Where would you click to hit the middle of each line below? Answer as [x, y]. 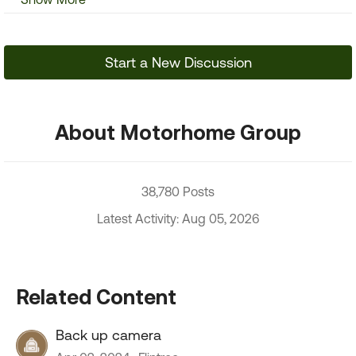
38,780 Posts [178, 192]
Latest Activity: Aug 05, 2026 [178, 219]
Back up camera [108, 335]
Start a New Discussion [178, 62]
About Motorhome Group [178, 132]
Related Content [96, 296]
